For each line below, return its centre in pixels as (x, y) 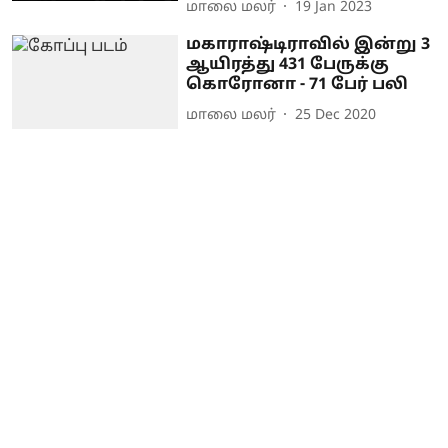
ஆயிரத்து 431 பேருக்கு (288, 65)
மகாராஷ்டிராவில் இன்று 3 (308, 45)
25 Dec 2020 (336, 115)
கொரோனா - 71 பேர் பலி (297, 85)
